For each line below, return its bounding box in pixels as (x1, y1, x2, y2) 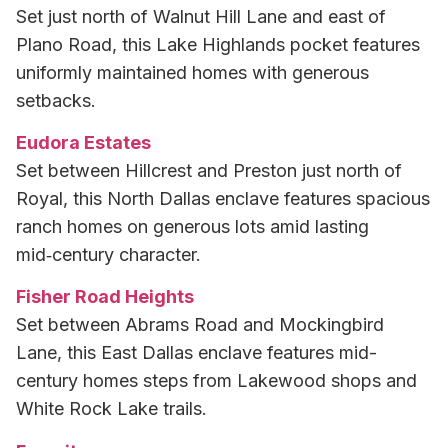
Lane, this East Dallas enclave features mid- (16, 342, 377, 364)
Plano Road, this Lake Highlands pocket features (16, 33, 420, 55)
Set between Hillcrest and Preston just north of (16, 159, 402, 181)
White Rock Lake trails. (16, 398, 207, 420)
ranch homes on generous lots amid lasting (16, 215, 369, 237)
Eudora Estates (16, 131, 151, 153)
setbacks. (16, 89, 96, 111)
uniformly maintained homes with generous (16, 61, 369, 83)
